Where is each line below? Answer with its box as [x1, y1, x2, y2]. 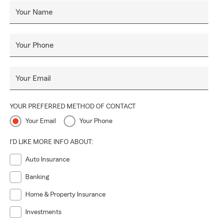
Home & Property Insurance [25, 191, 106, 198]
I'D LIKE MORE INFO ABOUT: [10, 139, 93, 145]
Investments [25, 209, 61, 216]
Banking [25, 174, 49, 181]
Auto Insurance [25, 156, 70, 163]
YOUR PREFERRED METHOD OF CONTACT [10, 103, 136, 110]
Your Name [16, 8, 53, 16]
